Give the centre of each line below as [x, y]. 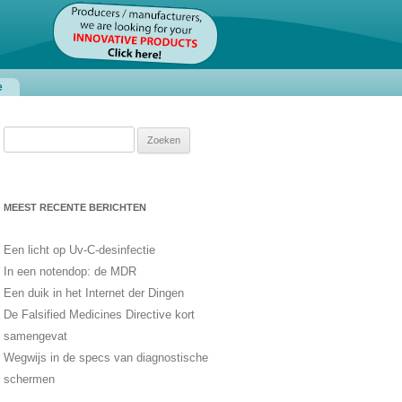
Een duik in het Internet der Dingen [93, 293]
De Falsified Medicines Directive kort [99, 315]
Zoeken [22, 136]
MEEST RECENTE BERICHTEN [74, 207]
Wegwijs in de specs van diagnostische [105, 358]
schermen [29, 379]
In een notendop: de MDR [70, 271]
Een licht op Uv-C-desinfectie [79, 250]
